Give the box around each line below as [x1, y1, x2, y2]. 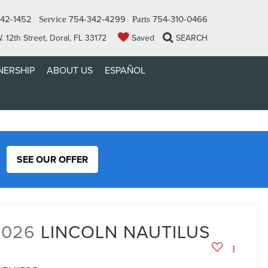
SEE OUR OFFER [17, 153, 88, 166]
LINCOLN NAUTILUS [41, 219, 211, 245]
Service [38, 14, 66, 24]
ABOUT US [47, 63, 93, 77]
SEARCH [176, 32, 208, 44]
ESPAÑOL [105, 63, 145, 77]
